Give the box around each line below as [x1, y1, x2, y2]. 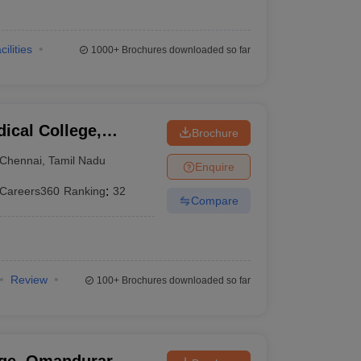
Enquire [194, 160, 234, 173]
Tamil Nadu [48, 153, 106, 167]
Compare [190, 193, 239, 207]
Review [10, 273, 48, 286]
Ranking [64, 185, 106, 197]
